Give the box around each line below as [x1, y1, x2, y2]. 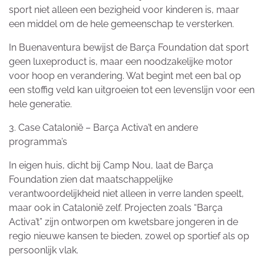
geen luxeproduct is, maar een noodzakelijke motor [9, 56, 233, 68]
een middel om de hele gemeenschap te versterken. [9, 18, 234, 30]
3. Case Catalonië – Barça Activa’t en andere [9, 122, 198, 134]
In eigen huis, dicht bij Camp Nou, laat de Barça [9, 160, 213, 171]
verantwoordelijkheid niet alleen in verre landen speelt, [9, 188, 244, 200]
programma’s [9, 136, 67, 148]
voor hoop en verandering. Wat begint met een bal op [9, 70, 241, 82]
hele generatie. [9, 98, 72, 110]
